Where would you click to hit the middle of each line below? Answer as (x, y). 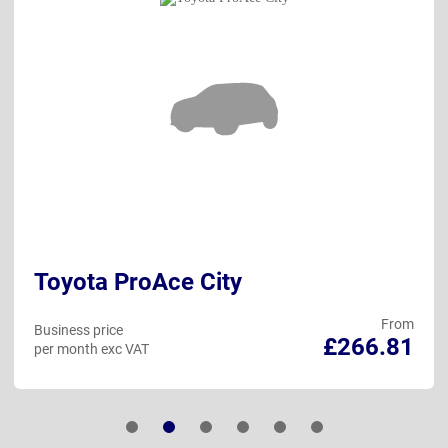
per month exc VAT (91, 349)
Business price (78, 330)
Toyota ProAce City (138, 282)
